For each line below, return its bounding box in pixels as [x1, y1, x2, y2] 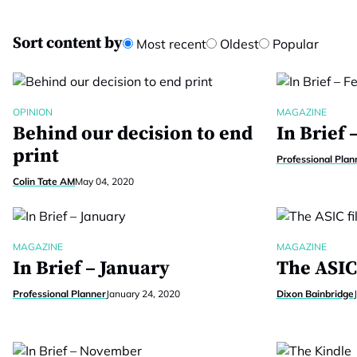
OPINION [13, 106, 53, 118]
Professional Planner [13, 288, 106, 300]
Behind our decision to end [13, 122, 253, 146]
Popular [269, 36, 319, 52]
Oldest [217, 36, 259, 52]
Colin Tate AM [13, 175, 75, 187]
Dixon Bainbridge [276, 288, 354, 300]
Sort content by [13, 33, 123, 53]
